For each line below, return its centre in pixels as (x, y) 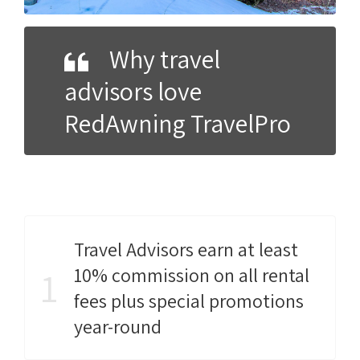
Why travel (165, 59)
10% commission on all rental (192, 275)
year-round (118, 327)
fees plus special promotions (189, 301)
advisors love (133, 91)
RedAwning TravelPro (178, 123)
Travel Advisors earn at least (186, 250)
